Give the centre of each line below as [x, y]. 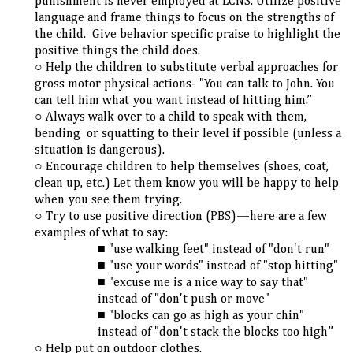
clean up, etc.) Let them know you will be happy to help [187, 184]
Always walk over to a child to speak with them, [176, 118]
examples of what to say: [102, 234]
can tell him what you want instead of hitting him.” [174, 101]
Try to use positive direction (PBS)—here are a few [187, 217]
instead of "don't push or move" [184, 300]
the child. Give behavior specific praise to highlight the [188, 35]
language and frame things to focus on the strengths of [185, 19]
